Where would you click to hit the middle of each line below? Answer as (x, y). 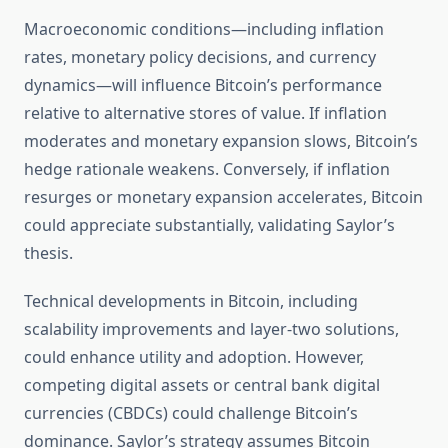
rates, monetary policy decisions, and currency (200, 57)
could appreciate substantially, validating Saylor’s (209, 225)
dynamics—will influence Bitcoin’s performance (203, 85)
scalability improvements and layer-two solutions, (211, 329)
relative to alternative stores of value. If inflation (205, 113)
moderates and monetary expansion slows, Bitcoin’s (221, 141)
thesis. (48, 253)
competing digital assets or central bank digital (202, 385)
